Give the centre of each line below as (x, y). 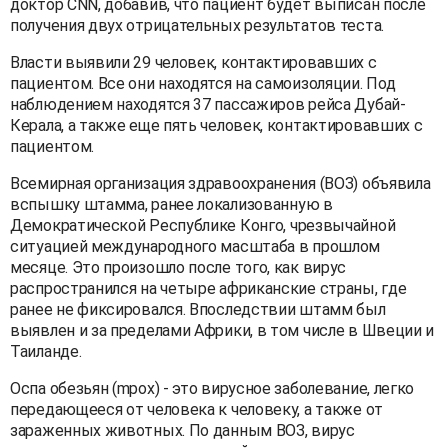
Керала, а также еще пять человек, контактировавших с (216, 125)
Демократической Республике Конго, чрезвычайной (203, 225)
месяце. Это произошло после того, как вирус (178, 267)
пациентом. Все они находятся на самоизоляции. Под (203, 83)
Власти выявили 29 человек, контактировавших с (193, 62)
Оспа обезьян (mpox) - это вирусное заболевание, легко (212, 388)
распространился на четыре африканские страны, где (208, 288)
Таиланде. (46, 351)
